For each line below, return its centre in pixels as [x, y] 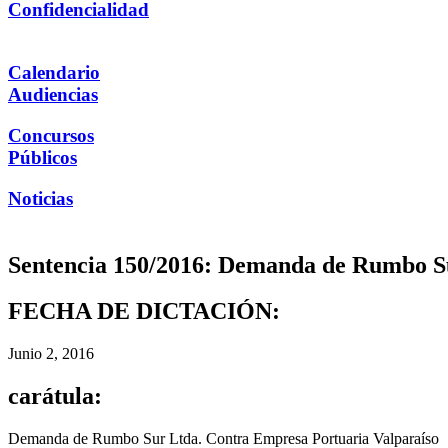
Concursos [51, 135]
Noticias [40, 198]
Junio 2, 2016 [51, 354]
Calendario [54, 73]
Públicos [42, 157]
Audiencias [53, 95]
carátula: [55, 396]
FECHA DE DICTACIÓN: [144, 311]
